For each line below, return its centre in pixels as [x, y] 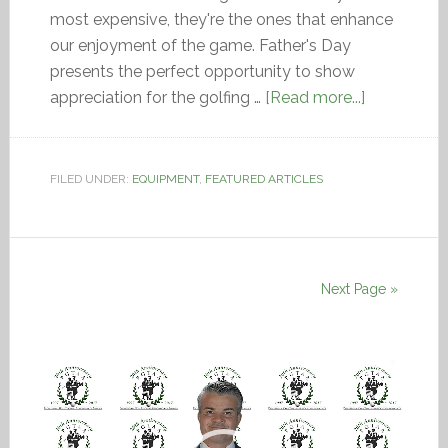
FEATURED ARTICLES [263, 179]
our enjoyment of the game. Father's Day [200, 45]
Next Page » [360, 289]
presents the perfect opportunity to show [202, 71]
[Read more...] [314, 97]
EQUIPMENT [165, 179]
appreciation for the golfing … [157, 97]
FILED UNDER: [90, 179]
